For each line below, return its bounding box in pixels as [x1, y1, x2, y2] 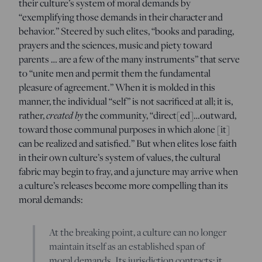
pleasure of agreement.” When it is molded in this [19, 80, 215, 94]
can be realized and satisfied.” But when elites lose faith [19, 136, 237, 150]
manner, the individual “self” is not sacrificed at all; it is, [19, 94, 233, 108]
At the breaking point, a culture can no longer [49, 225, 226, 239]
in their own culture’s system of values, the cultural [19, 150, 220, 164]
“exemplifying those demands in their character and [19, 9, 223, 24]
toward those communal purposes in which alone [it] [19, 122, 230, 136]
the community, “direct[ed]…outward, [85, 108, 236, 122]
